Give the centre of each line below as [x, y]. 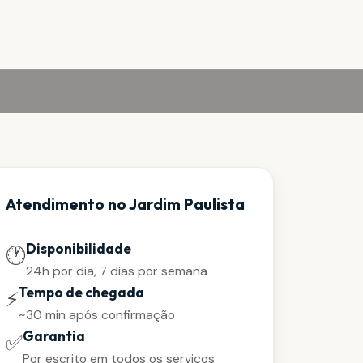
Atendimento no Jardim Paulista [126, 205]
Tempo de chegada [82, 293]
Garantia [54, 335]
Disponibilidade [79, 249]
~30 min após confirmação [97, 314]
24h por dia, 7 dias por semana [117, 271]
